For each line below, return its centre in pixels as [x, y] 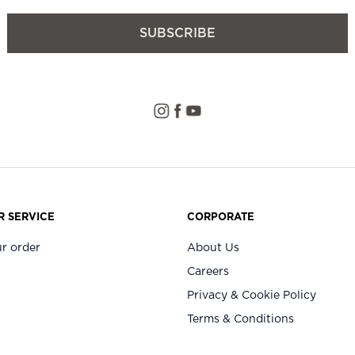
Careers [208, 271]
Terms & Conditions [240, 319]
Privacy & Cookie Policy [252, 295]
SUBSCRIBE [177, 33]
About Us [213, 248]
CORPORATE [221, 217]
